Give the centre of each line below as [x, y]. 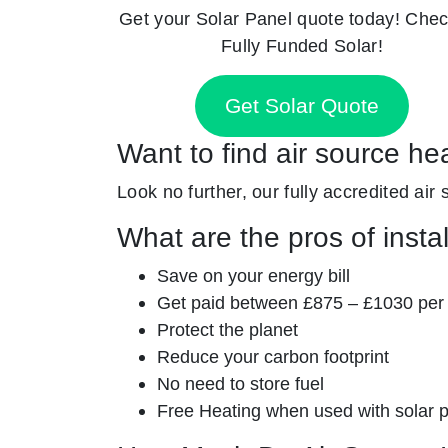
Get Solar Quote [302, 106]
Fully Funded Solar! [302, 45]
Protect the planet [227, 330]
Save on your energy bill [253, 276]
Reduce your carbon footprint [273, 357]
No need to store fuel [240, 384]
